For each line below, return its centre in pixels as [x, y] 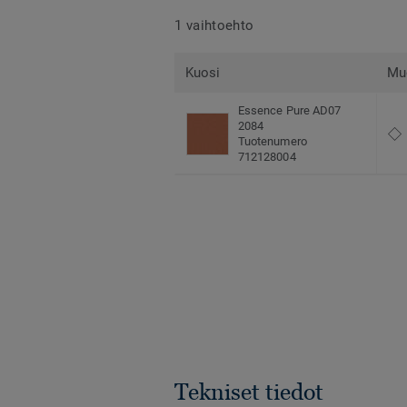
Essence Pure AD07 [290, 111]
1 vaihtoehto [214, 25]
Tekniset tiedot [249, 392]
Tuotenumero [273, 142]
